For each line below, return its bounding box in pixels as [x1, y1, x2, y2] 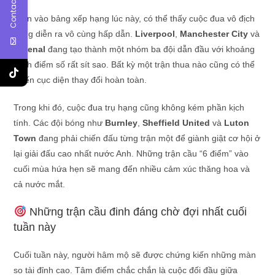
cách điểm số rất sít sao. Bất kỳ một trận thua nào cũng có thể [14, 59, 255, 69]
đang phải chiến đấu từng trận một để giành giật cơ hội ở [36, 133, 261, 143]
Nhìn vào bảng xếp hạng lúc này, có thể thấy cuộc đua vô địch [14, 13, 255, 23]
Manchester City [180, 28, 249, 39]
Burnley [105, 117, 138, 128]
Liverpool [135, 28, 176, 39]
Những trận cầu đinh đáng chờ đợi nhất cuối [26, 205, 247, 218]
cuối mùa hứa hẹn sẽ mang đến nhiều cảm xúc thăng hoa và [14, 163, 250, 174]
